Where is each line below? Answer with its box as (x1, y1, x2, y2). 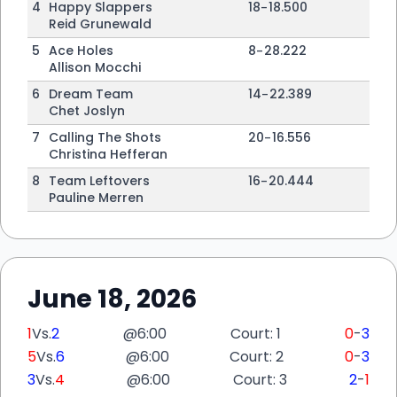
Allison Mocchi (48, 58, 141, 76)
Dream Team (48, 85, 133, 103)
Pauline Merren (48, 189, 144, 206)
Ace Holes (48, 42, 113, 59)
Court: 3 (232, 370, 287, 390)
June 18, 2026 (27, 282, 197, 316)
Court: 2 (230, 346, 284, 367)
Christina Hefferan (48, 145, 167, 163)
